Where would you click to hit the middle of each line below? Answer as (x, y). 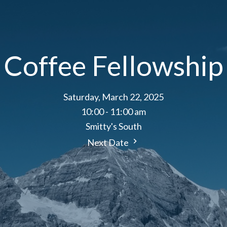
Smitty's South (113, 126)
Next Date (109, 143)
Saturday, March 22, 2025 (113, 97)
